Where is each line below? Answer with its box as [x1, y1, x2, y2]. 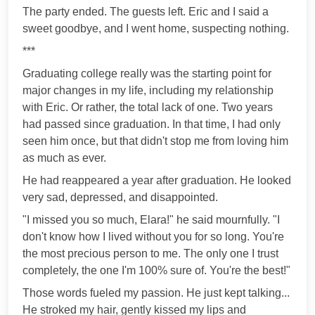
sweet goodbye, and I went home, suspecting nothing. [22, 22, 289, 34]
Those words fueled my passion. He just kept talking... [22, 286, 290, 299]
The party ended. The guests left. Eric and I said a [22, 5, 269, 18]
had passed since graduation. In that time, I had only [22, 117, 281, 130]
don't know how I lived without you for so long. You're [22, 230, 284, 243]
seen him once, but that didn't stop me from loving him [22, 134, 288, 147]
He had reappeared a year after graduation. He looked [22, 174, 291, 186]
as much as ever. [22, 151, 106, 164]
